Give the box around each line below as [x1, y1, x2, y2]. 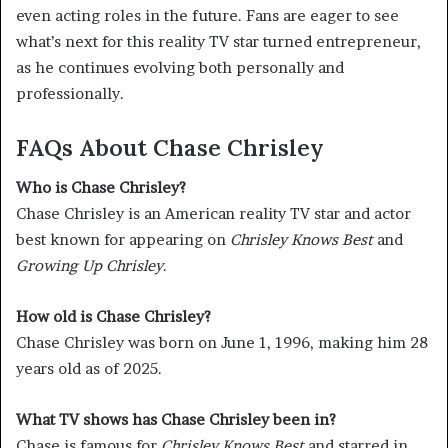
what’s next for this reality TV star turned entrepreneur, [16, 31, 421, 51]
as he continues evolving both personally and [16, 57, 344, 77]
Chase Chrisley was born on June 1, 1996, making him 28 [16, 333, 428, 353]
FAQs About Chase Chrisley [16, 132, 324, 162]
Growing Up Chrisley [16, 256, 163, 276]
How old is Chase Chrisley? [16, 307, 211, 327]
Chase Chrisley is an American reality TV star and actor [16, 204, 411, 224]
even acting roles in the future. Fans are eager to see [16, 5, 399, 25]
